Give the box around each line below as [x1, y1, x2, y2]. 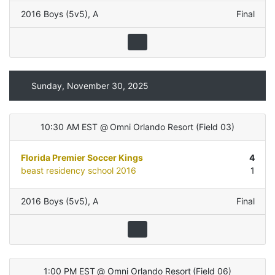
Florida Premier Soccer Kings [20, 152, 143, 163]
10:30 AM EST [41, 122, 98, 133]
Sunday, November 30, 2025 [31, 80, 149, 91]
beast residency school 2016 [20, 165, 136, 176]
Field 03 [198, 122, 231, 133]
